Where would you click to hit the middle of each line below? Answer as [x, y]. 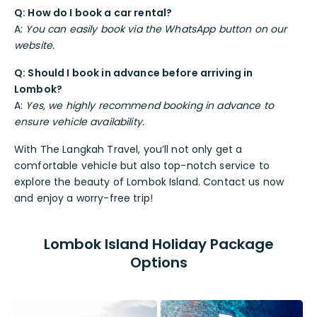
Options [158, 262]
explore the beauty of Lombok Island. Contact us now [149, 181]
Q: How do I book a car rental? [93, 12]
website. [35, 45]
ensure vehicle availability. [79, 121]
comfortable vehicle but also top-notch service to [142, 165]
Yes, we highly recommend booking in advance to [150, 105]
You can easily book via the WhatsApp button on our [156, 29]
